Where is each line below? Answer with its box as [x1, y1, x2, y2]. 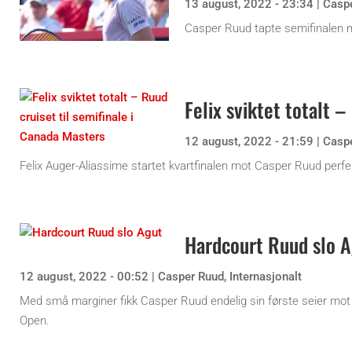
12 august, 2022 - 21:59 [185, 134, 313, 148]
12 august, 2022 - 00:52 [20, 269, 148, 284]
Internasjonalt [229, 269, 302, 284]
